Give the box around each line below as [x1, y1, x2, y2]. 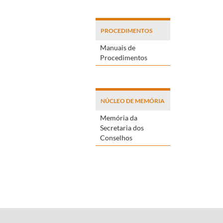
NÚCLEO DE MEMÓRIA [101, 97, 165, 105]
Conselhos [100, 133, 132, 142]
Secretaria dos [100, 123, 144, 132]
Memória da [100, 113, 137, 122]
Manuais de [100, 43, 135, 52]
